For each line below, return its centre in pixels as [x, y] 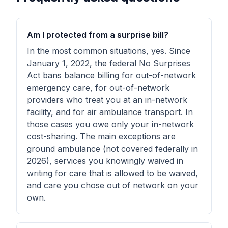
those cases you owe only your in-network [110, 124]
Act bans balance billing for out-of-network [111, 75]
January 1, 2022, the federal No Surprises [109, 63]
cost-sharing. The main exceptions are [101, 136]
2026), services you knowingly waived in [105, 161]
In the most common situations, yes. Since [109, 51]
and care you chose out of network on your [113, 185]
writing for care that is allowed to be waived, [112, 173]
